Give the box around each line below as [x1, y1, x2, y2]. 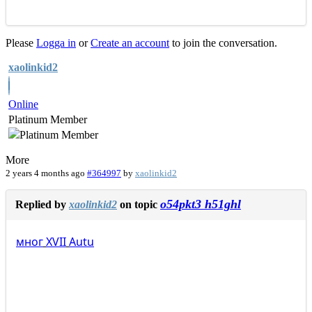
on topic [117, 198, 160, 211]
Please [6, 37, 36, 49]
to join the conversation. [169, 37, 277, 49]
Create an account [91, 37, 169, 49]
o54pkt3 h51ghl [160, 197, 241, 212]
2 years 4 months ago [6, 168, 85, 179]
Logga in [36, 37, 76, 49]
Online [8, 98, 38, 111]
